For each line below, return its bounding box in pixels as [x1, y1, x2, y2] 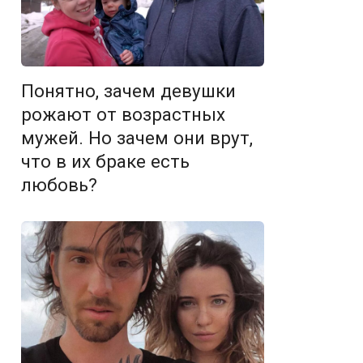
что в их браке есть [21, 151, 190, 173]
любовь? [21, 174, 97, 196]
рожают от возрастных [21, 104, 225, 126]
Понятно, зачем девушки [21, 80, 236, 102]
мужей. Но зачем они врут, [21, 127, 253, 149]
